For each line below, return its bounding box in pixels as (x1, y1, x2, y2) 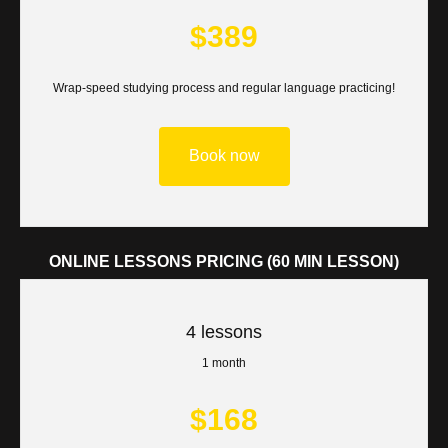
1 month (202, 356, 246, 371)
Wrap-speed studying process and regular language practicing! (53, 80, 395, 95)
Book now (188, 147, 260, 165)
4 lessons (186, 322, 262, 343)
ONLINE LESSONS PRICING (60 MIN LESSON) (49, 253, 399, 271)
